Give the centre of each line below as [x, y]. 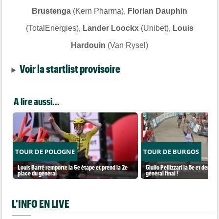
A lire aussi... [37, 101]
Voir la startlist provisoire [70, 68]
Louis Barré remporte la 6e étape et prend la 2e [73, 167]
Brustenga [51, 11]
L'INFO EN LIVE [41, 204]
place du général [37, 173]
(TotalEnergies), [54, 28]
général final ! [162, 173]
